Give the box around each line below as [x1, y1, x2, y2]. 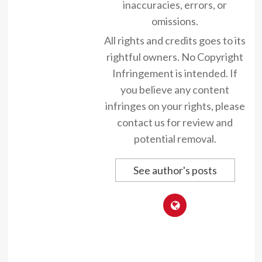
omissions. [151, 15, 198, 28]
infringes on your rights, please [105, 99, 245, 113]
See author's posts [133, 164, 217, 177]
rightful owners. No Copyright [106, 50, 243, 64]
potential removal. [133, 132, 216, 146]
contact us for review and [117, 116, 233, 129]
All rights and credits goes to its [104, 34, 246, 47]
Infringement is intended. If [112, 67, 237, 80]
